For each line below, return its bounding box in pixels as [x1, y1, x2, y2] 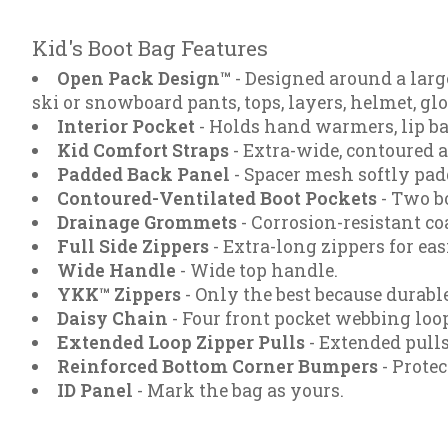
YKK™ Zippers [56, 283, 181, 307]
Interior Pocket [56, 115, 195, 139]
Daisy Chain [56, 307, 168, 331]
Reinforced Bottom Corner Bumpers [56, 355, 378, 379]
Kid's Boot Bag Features [32, 33, 268, 62]
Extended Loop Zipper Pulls [56, 331, 305, 355]
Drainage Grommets [56, 211, 237, 235]
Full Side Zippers [56, 235, 209, 259]
